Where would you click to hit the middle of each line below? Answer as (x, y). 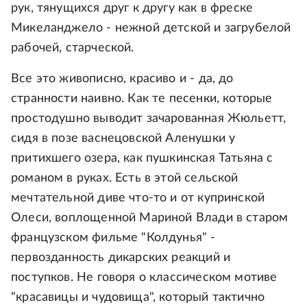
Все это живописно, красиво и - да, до (122, 79)
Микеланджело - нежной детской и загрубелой (151, 28)
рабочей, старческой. (73, 48)
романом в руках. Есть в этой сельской (125, 179)
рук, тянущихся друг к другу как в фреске (132, 9)
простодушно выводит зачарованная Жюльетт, (149, 119)
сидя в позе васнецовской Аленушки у (123, 139)
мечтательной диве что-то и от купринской (138, 198)
